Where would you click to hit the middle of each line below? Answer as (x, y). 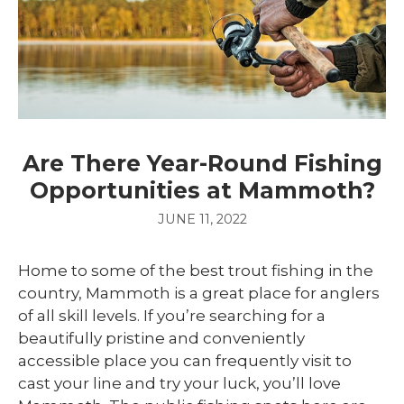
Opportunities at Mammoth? (202, 190)
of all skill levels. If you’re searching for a (172, 315)
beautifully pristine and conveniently (161, 338)
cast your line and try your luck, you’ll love (179, 383)
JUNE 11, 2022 (202, 219)
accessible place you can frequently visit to (185, 360)
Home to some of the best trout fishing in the (196, 270)
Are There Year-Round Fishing (202, 163)
